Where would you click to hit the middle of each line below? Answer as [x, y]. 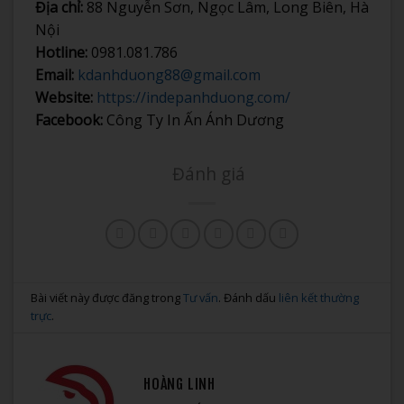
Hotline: [61, 52]
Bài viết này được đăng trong [107, 298]
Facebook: [69, 119]
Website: [64, 97]
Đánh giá [209, 173]
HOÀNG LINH [179, 385]
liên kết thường [319, 298]
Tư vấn [201, 298]
